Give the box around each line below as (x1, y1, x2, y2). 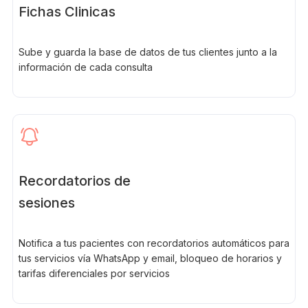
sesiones (18, 194, 75, 211)
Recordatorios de (18, 172, 131, 189)
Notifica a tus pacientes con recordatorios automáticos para (18, 236, 289, 249)
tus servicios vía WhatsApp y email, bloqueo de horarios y (18, 252, 282, 264)
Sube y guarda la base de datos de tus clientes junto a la (18, 45, 277, 58)
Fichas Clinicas (18, 3, 115, 20)
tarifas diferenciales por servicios (18, 267, 170, 279)
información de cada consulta (18, 60, 153, 73)
